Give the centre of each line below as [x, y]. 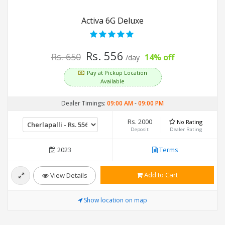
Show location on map [116, 200]
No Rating [190, 122]
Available [113, 81]
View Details [68, 176]
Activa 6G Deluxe [113, 21]
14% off [159, 58]
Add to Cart [160, 175]
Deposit [140, 130]
